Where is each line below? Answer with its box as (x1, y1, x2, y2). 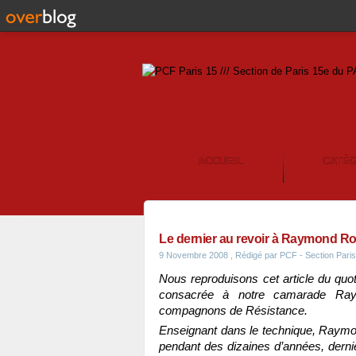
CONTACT (206, 201, 254, 213)
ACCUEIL (198, 155, 243, 167)
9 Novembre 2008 (159, 250, 228, 260)
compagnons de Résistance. (159, 304, 308, 317)
